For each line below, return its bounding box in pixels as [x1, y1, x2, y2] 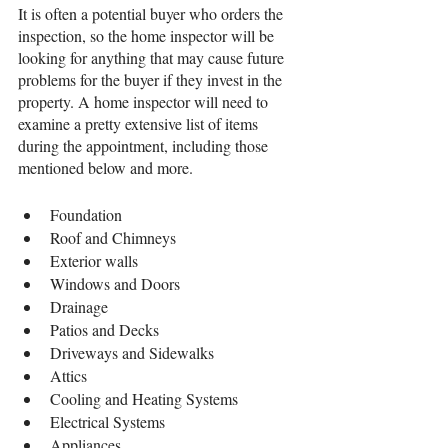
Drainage [50, 296, 108, 318]
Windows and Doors [50, 273, 180, 295]
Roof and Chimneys [50, 227, 176, 249]
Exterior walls [50, 250, 138, 272]
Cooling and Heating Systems [50, 388, 238, 410]
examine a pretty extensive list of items [18, 113, 262, 135]
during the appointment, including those [18, 135, 272, 157]
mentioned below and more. [18, 157, 193, 179]
